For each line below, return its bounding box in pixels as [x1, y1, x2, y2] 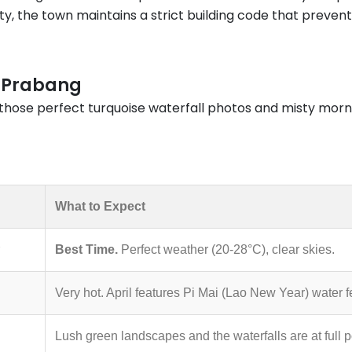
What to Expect [55, 199, 145, 213]
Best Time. [55, 242, 118, 256]
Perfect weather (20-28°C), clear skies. [118, 242, 335, 256]
